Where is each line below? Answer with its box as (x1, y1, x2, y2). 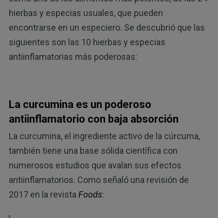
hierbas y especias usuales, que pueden (8, 8, 163, 18)
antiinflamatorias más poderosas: (8, 52, 137, 62)
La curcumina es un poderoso (8, 98, 151, 111)
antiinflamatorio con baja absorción (8, 113, 179, 126)
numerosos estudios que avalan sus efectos (8, 160, 182, 170)
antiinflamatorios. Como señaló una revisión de (8, 174, 189, 185)
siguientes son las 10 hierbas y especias (8, 37, 165, 48)
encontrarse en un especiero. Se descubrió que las (8, 22, 205, 33)
